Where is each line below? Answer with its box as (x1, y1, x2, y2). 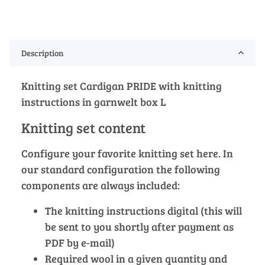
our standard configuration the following (21, 161, 220, 176)
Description (21, 47, 63, 59)
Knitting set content (21, 117, 146, 137)
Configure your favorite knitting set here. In (21, 146, 233, 160)
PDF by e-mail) (45, 235, 115, 250)
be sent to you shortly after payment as (45, 219, 234, 234)
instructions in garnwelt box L (21, 94, 166, 109)
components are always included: (21, 177, 180, 192)
